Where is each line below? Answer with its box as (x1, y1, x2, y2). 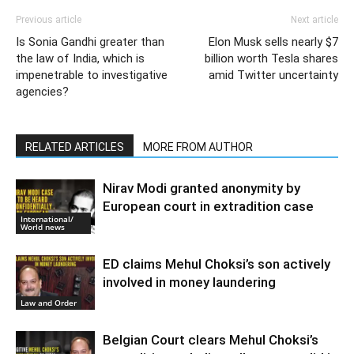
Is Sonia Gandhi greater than (16, 34, 164, 49)
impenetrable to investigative (16, 67, 168, 82)
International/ (21, 213, 73, 224)
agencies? (16, 84, 69, 99)
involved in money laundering (103, 273, 276, 290)
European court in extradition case (103, 198, 314, 214)
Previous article (16, 13, 81, 25)
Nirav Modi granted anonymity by (103, 179, 300, 196)
